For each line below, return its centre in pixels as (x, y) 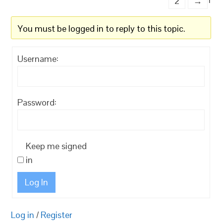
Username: (38, 58)
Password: (37, 102)
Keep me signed (56, 146)
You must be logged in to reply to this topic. (102, 28)
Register (57, 215)
